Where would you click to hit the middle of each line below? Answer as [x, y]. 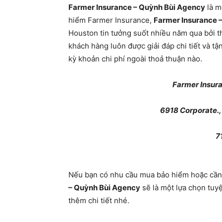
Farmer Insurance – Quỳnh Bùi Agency [137, 7]
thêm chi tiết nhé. [99, 200]
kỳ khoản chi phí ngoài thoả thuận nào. [135, 59]
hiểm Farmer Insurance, [111, 20]
